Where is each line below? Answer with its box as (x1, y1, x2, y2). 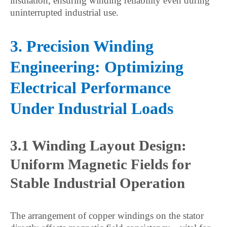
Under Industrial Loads (10, 99, 173, 118)
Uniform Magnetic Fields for (10, 156, 191, 172)
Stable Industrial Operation (10, 175, 185, 191)
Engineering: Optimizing (10, 58, 183, 76)
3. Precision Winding (10, 37, 154, 55)
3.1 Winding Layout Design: (10, 137, 186, 154)
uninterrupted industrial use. (10, 7, 119, 18)
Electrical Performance (10, 79, 171, 97)
